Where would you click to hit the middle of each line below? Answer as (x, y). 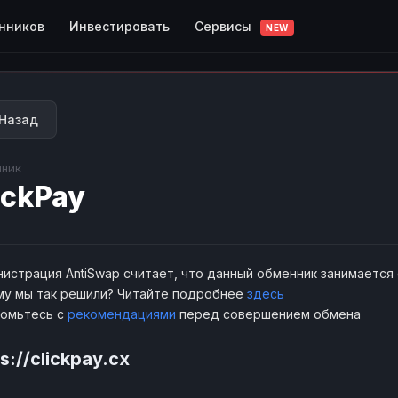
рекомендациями (122, 314)
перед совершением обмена (268, 314)
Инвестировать (119, 26)
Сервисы (225, 26)
